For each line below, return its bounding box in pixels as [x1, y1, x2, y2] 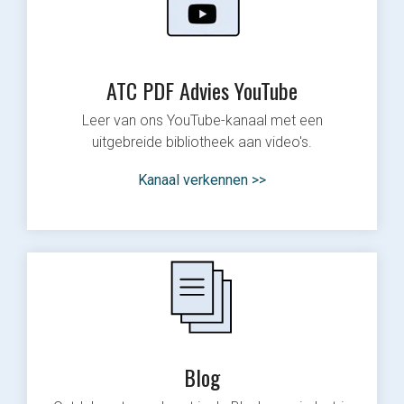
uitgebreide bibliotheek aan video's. [92, 133, 312, 151]
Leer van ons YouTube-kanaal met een [81, 112, 323, 130]
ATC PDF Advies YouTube [106, 74, 298, 107]
